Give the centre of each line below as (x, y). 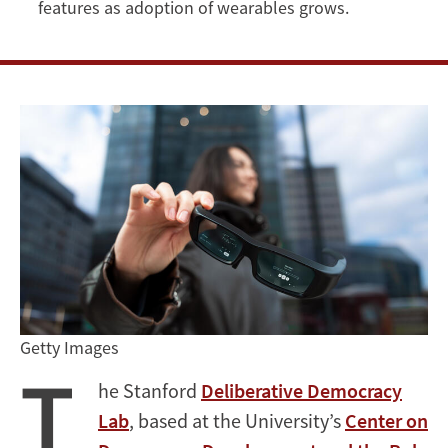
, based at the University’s (237, 420)
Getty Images (69, 347)
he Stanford (149, 390)
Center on (386, 420)
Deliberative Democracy (301, 390)
